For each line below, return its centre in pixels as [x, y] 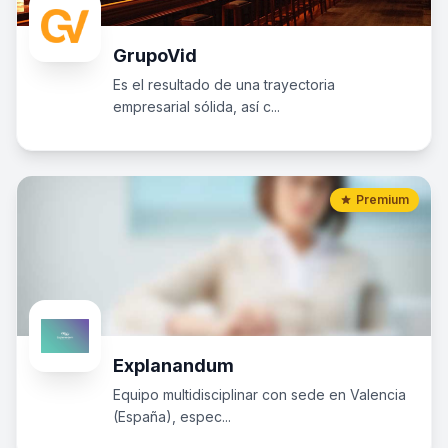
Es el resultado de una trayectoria [224, 84]
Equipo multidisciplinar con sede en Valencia [259, 394]
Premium [382, 199]
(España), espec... [172, 416]
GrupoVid [155, 55]
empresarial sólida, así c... [196, 106]
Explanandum [173, 365]
